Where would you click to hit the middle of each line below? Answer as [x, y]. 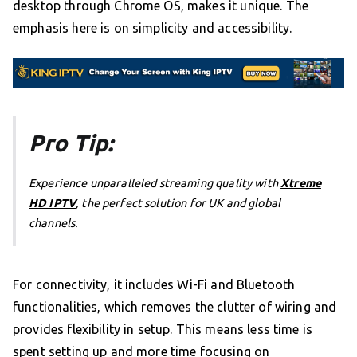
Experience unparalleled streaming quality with [155, 184]
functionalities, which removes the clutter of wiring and [175, 307]
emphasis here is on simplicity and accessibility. [153, 27]
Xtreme [301, 184]
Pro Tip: [71, 143]
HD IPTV [53, 204]
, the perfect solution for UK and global [178, 204]
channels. [54, 224]
